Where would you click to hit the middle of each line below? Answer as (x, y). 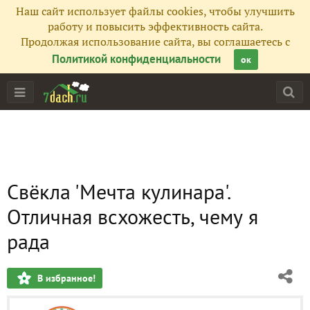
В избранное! (66, 278)
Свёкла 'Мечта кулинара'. (118, 191)
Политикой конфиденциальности (136, 59)
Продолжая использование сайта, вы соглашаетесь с (155, 42)
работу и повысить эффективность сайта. (155, 26)
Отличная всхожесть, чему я (133, 216)
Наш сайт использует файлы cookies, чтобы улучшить (155, 11)
